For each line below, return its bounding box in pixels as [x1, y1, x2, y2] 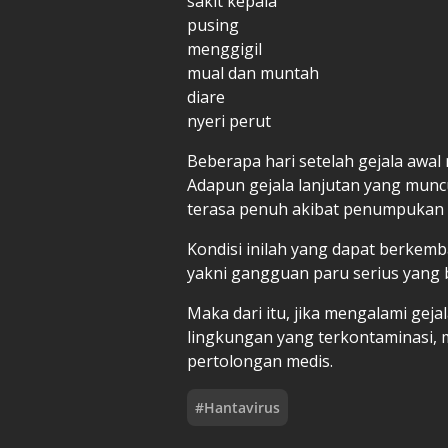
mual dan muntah [187, 61, 319, 84]
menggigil [187, 37, 262, 60]
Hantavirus [204, 397, 280, 417]
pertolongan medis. [187, 349, 333, 372]
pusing [187, 13, 239, 36]
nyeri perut [187, 109, 271, 132]
